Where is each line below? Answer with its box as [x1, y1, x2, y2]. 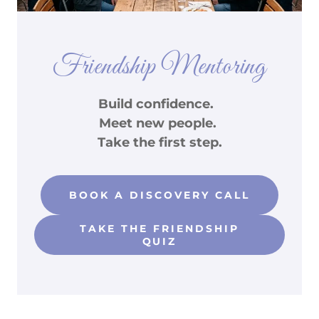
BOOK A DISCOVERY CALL [69, 188, 250, 202]
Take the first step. [97, 134, 222, 150]
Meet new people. [99, 115, 220, 131]
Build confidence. [98, 95, 221, 112]
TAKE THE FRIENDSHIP [80, 221, 239, 235]
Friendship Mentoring [52, 50, 267, 84]
